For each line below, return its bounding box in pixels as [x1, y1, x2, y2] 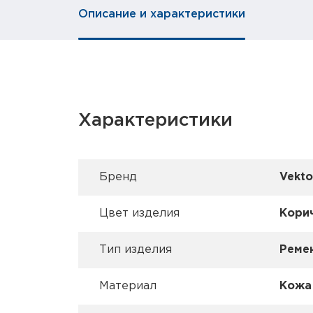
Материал [99, 281, 156, 292]
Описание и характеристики [78, 9, 245, 20]
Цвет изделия [99, 208, 180, 219]
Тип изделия [99, 245, 172, 256]
